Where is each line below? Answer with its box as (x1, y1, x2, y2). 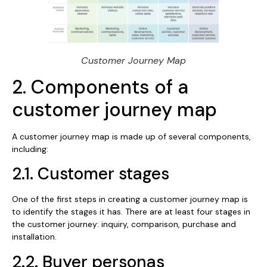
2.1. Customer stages (12, 163, 169, 185)
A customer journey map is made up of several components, (12, 131, 251, 142)
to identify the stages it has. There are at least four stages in (12, 206, 250, 218)
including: (12, 143, 48, 154)
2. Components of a (12, 74, 188, 100)
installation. (12, 231, 57, 243)
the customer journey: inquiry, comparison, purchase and (12, 219, 236, 230)
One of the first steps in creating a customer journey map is (12, 194, 248, 205)
